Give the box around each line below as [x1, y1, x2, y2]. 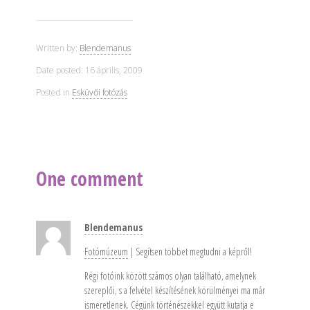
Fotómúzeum [84, 245, 128, 258]
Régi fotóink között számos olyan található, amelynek [84, 269, 256, 282]
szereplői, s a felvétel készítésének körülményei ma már [84, 284, 265, 297]
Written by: [35, 42, 80, 54]
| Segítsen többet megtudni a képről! [127, 245, 252, 258]
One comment [35, 165, 143, 192]
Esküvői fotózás [71, 86, 127, 98]
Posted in [35, 86, 72, 98]
